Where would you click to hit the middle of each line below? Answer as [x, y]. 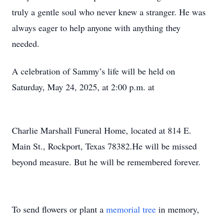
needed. [26, 43]
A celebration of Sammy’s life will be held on [93, 71]
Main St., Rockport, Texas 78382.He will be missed [104, 146]
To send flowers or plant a [59, 209]
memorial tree [131, 209]
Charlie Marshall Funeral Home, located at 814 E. [102, 130]
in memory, [178, 209]
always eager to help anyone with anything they [96, 28]
